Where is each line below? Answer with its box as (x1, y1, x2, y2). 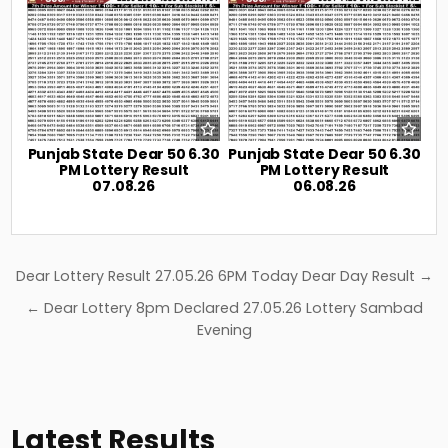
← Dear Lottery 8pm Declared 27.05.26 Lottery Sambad (25, 297, 423, 318)
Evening (196, 319, 252, 340)
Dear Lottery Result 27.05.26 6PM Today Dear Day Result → (15, 265, 433, 286)
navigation (10, 285, 173, 325)
